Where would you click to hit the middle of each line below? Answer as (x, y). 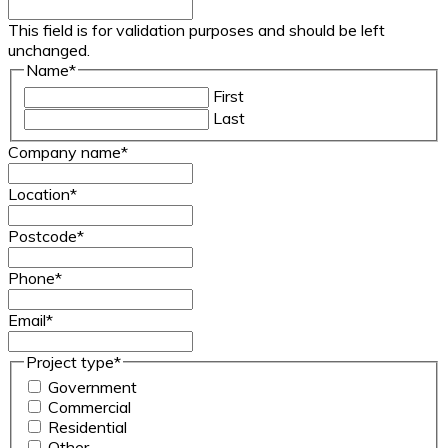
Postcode (42, 235)
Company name (64, 151)
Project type (70, 361)
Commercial (89, 407)
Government (92, 387)
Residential (87, 427)
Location (39, 193)
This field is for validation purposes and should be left (196, 30)
